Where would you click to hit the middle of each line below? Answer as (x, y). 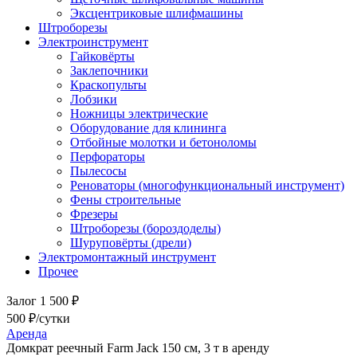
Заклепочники (109, 70)
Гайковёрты (102, 56)
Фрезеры (94, 214)
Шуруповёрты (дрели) (131, 242)
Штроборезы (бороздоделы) (145, 228)
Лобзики (94, 99)
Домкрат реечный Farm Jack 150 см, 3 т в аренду (138, 347)
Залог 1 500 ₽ (43, 300)
